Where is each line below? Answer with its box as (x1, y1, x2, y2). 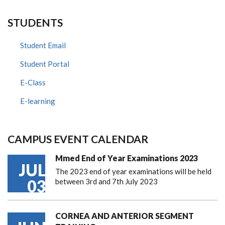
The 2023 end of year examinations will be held (55, 167, 211, 176)
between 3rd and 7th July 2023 (55, 177, 158, 186)
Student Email (20, 41, 66, 50)
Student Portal (20, 59, 69, 68)
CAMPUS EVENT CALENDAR (8, 133, 148, 145)
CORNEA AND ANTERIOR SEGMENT (55, 211, 194, 220)
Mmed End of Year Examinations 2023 (55, 153, 198, 163)
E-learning (20, 96, 55, 105)
